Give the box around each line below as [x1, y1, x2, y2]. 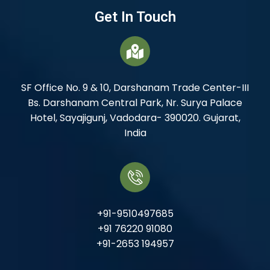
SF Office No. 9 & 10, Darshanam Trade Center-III [21, 81, 249, 95]
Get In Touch [94, 8, 176, 26]
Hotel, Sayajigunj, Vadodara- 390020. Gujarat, [30, 111, 240, 125]
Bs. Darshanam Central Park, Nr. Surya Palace [28, 96, 242, 110]
